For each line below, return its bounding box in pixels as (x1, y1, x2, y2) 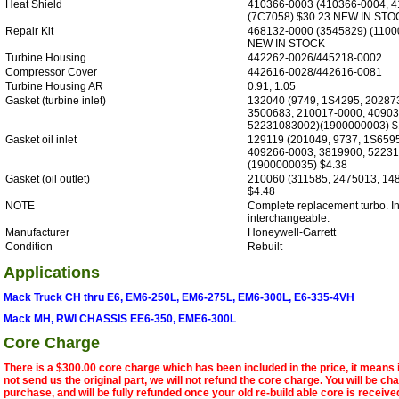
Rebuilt (248, 240, 282, 253)
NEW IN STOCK (248, 37, 325, 50)
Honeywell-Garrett (248, 225, 336, 239)
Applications (4, 263, 100, 281)
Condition (5, 240, 53, 253)
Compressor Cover (5, 65, 97, 78)
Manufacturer (5, 225, 69, 239)
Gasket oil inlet (5, 133, 77, 146)
